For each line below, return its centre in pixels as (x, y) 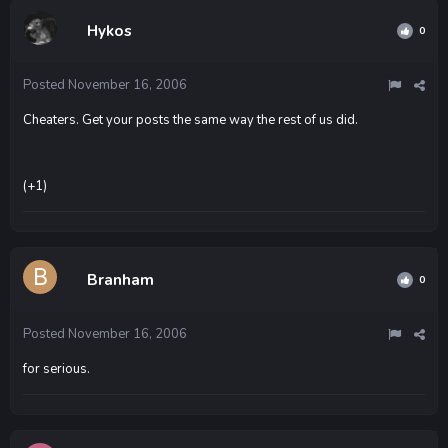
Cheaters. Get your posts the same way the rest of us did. (190, 119)
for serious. (56, 368)
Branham (120, 279)
